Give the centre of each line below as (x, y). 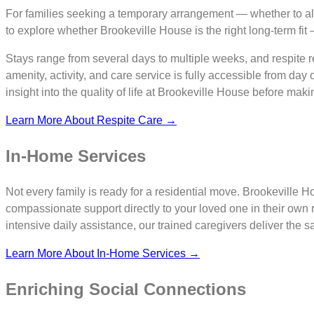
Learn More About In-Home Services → (103, 254)
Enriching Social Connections (126, 289)
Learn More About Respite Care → (91, 121)
